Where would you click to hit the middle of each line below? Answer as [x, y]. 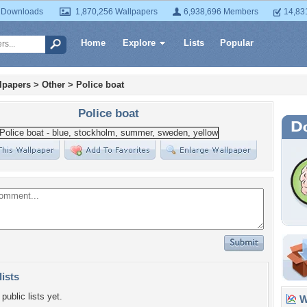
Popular [237, 43]
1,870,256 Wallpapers [116, 12]
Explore [139, 43]
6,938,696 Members [221, 12]
